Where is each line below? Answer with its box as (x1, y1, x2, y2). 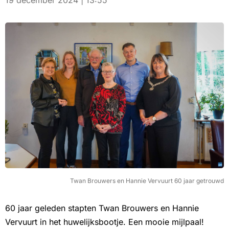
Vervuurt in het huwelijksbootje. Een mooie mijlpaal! (5, 217, 204, 227)
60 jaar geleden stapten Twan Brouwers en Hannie (5, 203, 199, 214)
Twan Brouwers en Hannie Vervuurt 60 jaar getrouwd (70, 177, 224, 185)
